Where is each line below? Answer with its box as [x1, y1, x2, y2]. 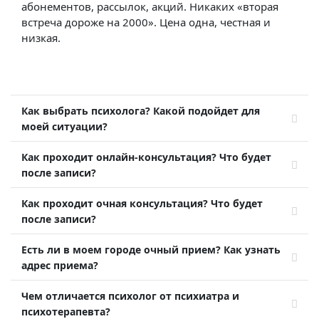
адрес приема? [21, 258, 98, 272]
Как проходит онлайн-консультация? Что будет [21, 150, 271, 164]
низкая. [21, 31, 61, 45]
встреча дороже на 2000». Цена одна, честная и [21, 15, 271, 29]
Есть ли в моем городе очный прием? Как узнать [21, 243, 281, 256]
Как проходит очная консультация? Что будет [21, 197, 263, 210]
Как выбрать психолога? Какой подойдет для [21, 104, 260, 117]
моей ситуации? [21, 120, 108, 133]
